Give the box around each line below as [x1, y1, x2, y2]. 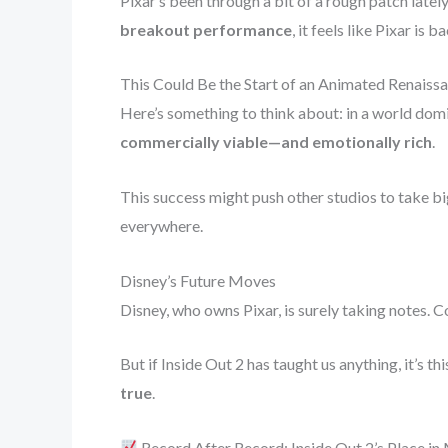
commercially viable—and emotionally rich [120, 132, 432, 152]
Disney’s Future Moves [120, 270, 276, 290]
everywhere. [120, 216, 203, 236]
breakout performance [120, 19, 292, 39]
